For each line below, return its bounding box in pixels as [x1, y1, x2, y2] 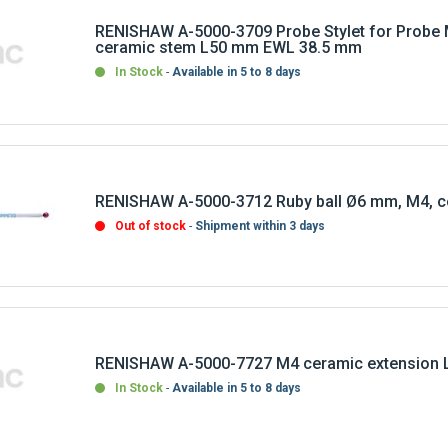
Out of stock [115, 202, 187, 217]
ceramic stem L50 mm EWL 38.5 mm [95, 21, 363, 41]
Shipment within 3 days [195, 202, 326, 217]
